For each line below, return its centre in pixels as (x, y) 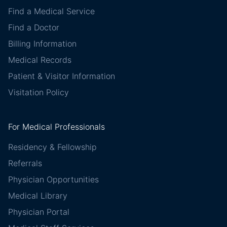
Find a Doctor (34, 28)
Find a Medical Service (51, 11)
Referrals (25, 163)
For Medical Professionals (56, 127)
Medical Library (38, 196)
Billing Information (42, 44)
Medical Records (40, 60)
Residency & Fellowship (52, 147)
